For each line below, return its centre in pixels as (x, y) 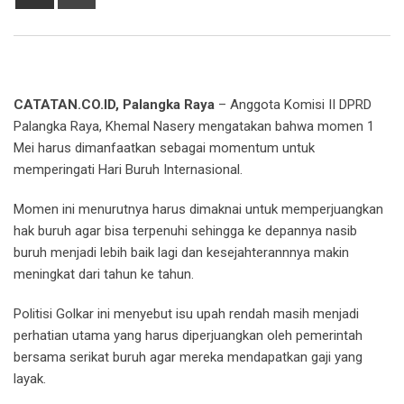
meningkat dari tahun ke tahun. (104, 275)
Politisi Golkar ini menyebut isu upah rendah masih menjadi (186, 314)
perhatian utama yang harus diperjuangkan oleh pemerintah (188, 336)
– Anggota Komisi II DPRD (295, 105)
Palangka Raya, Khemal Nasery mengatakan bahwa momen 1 (194, 127)
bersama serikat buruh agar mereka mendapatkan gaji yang (188, 358)
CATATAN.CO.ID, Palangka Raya (114, 105)
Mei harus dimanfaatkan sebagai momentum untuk (164, 148)
